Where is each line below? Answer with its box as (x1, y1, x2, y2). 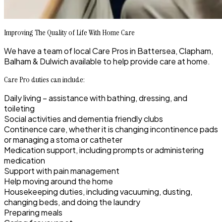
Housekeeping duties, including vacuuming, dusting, (4, 186, 192, 197)
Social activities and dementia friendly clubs (4, 113, 163, 124)
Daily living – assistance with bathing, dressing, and (4, 93, 187, 104)
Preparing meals (4, 207, 62, 218)
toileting (4, 103, 35, 114)
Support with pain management (4, 166, 119, 176)
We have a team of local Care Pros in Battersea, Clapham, (4, 46, 213, 56)
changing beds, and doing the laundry (4, 197, 140, 208)
